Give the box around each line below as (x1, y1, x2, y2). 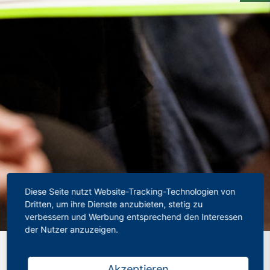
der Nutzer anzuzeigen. (25, 224, 119, 234)
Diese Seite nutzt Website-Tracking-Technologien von (25, 186, 236, 196)
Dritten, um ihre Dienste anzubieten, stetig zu (25, 198, 203, 209)
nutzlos (17, 254, 46, 265)
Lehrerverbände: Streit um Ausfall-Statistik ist (65, 239, 245, 250)
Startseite (17, 239, 56, 250)
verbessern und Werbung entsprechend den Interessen (25, 211, 243, 222)
